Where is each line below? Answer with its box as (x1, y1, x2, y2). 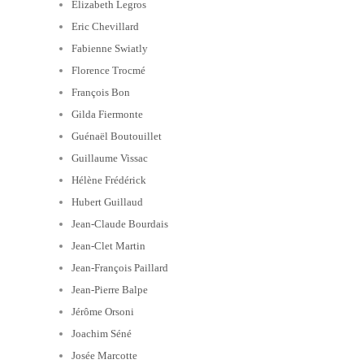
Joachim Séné (71, 327, 132, 340)
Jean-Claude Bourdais (71, 217, 168, 230)
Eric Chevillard (71, 19, 139, 32)
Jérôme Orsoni (71, 305, 134, 318)
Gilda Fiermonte (71, 107, 143, 120)
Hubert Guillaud (71, 195, 143, 208)
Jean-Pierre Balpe (71, 283, 148, 296)
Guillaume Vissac (71, 151, 148, 164)
